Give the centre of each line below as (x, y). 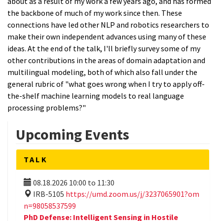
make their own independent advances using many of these (107, 37)
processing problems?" (47, 108)
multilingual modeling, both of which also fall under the (102, 72)
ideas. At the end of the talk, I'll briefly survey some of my (104, 48)
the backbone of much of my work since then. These (95, 13)
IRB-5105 (49, 194)
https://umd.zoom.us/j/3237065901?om (132, 194)
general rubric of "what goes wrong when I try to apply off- (106, 84)
